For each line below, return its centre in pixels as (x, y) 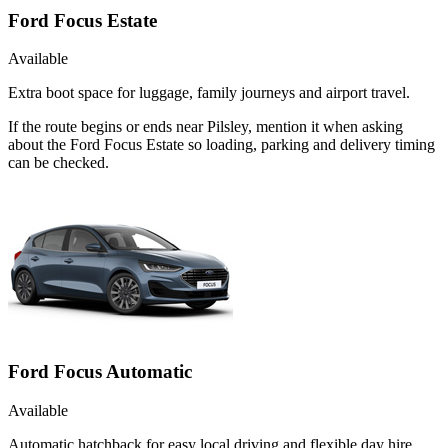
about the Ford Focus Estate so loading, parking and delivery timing (221, 145)
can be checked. (58, 163)
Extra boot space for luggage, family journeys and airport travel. (209, 93)
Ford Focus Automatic (100, 372)
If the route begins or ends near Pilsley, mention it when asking (205, 127)
